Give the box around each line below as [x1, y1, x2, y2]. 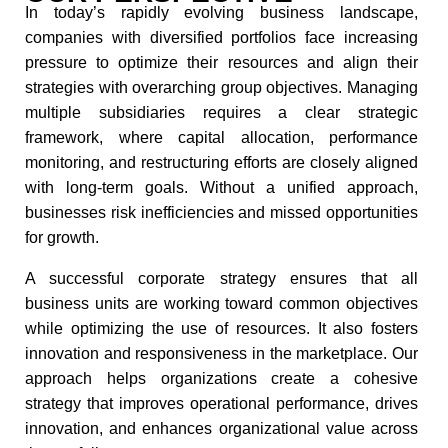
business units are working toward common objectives [25, 295, 418, 312]
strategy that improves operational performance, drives [25, 395, 418, 412]
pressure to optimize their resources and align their [25, 54, 418, 71]
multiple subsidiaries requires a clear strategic [25, 104, 418, 121]
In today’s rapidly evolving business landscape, [25, 4, 418, 21]
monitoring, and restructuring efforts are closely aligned [25, 154, 418, 171]
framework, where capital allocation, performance [25, 129, 418, 146]
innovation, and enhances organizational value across [25, 420, 418, 437]
